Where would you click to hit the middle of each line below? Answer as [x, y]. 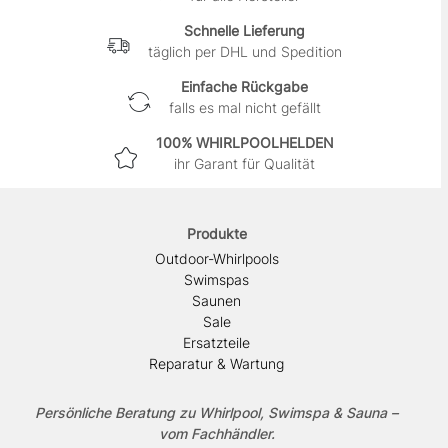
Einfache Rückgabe [244, 87]
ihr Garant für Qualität [244, 164]
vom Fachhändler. [216, 434]
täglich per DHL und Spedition [244, 52]
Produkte [216, 234]
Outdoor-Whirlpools [216, 259]
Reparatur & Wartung [216, 364]
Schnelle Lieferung [244, 31]
